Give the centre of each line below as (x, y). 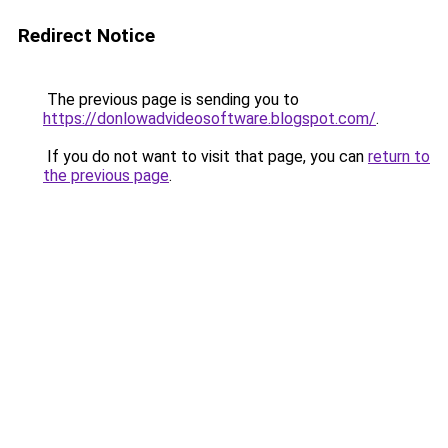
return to (399, 156)
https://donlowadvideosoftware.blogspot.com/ (209, 118)
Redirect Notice (86, 35)
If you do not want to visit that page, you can (205, 156)
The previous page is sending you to (171, 99)
